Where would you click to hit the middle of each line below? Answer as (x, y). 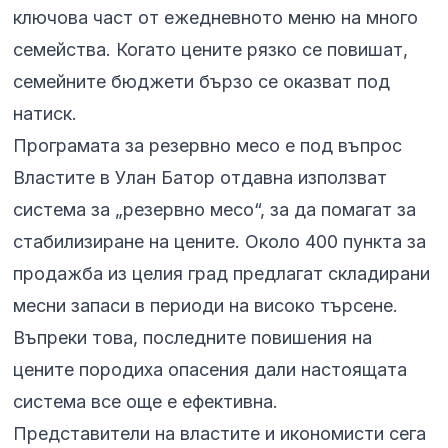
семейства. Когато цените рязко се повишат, (211, 50)
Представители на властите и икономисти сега (220, 434)
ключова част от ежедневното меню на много (216, 18)
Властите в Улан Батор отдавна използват (200, 178)
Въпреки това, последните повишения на (193, 338)
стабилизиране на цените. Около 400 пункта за (220, 242)
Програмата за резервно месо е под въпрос (208, 146)
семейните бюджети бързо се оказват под (202, 82)
